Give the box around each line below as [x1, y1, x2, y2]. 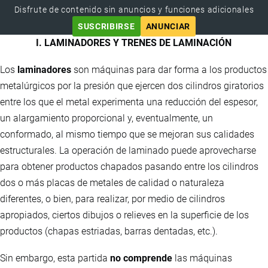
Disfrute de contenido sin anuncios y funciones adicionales [14, 5, 254, 15]
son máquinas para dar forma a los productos [71, 64, 267, 76]
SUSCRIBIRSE [77, 22, 135, 32]
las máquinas [172, 252, 232, 264]
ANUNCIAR [145, 22, 191, 32]
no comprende [110, 252, 172, 264]
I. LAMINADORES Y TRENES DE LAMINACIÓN [36, 37, 232, 49]
